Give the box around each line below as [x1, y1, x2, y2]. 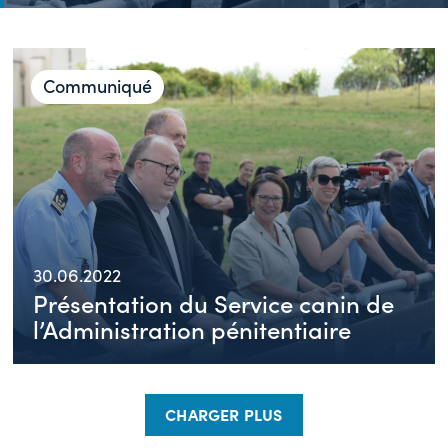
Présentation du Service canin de [33, 285, 395, 319]
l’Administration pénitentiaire [33, 311, 352, 345]
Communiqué [43, 73, 153, 98]
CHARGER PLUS [165, 402, 283, 425]
